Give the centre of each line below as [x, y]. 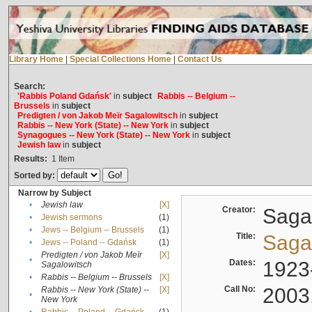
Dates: [244, 263]
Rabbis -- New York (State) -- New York [93, 126]
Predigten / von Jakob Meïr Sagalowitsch [97, 116]
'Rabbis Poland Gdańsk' [64, 96]
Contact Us [200, 60]
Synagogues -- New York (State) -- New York [103, 135]
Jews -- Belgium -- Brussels [92, 230]
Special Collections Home [120, 60]
